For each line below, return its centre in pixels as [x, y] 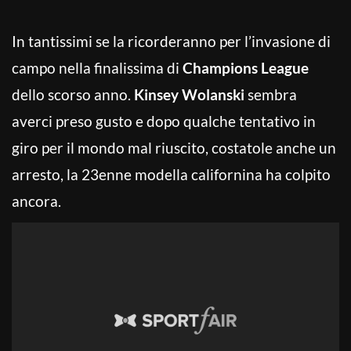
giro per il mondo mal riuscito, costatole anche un [174, 147]
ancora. [36, 201]
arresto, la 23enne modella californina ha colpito [171, 174]
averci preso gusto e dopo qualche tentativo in [164, 121]
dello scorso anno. [73, 94]
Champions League [246, 67]
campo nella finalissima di [97, 67]
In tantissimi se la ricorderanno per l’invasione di [171, 41]
